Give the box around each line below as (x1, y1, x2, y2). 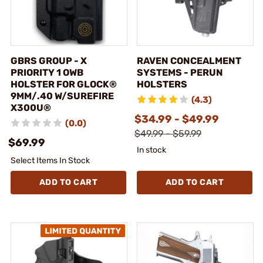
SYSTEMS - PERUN (137, 66, 223, 78)
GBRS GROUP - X (11, 55, 87, 66)
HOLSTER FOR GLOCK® (11, 78, 117, 90)
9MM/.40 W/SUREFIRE (11, 90, 114, 102)
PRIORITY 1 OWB (11, 66, 83, 78)
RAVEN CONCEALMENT (137, 55, 241, 66)
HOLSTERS (137, 78, 187, 90)
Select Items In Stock (11, 155, 90, 166)
